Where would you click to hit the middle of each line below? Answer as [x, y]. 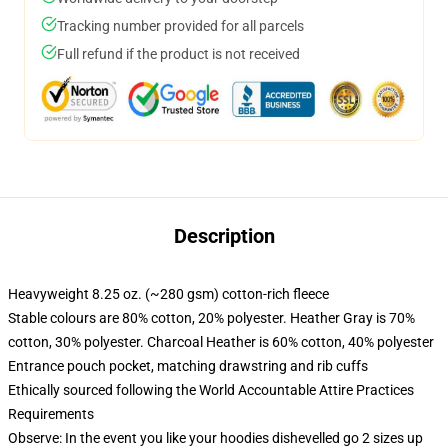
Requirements [51, 414]
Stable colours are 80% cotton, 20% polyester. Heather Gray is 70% [211, 318]
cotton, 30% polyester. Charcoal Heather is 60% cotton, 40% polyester [221, 342]
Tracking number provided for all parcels [180, 26]
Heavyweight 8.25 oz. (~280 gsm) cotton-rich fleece [168, 294]
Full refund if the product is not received [178, 54]
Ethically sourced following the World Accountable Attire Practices [211, 390]
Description [224, 236]
